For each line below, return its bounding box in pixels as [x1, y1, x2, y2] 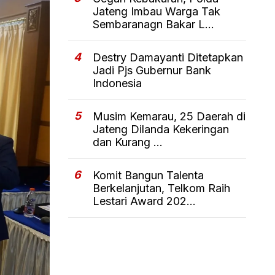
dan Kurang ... [93, 136, 163, 149]
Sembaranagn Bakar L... [93, 18, 214, 31]
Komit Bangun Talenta [93, 169, 204, 182]
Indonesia [93, 77, 142, 90]
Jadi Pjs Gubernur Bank [93, 64, 211, 77]
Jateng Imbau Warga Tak [93, 5, 220, 18]
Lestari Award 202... [93, 195, 196, 208]
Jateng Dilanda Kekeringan [93, 123, 229, 136]
